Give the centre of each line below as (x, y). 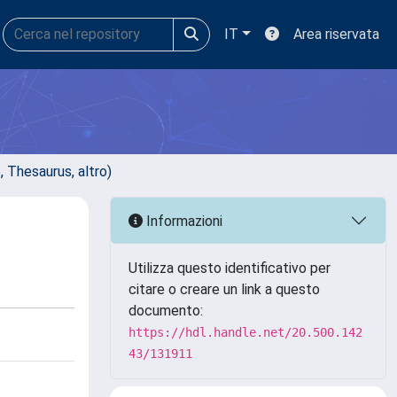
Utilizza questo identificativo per (230, 268)
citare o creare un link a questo (224, 289)
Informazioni (183, 221)
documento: (166, 311)
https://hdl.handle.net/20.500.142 (245, 332)
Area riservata (336, 34)
